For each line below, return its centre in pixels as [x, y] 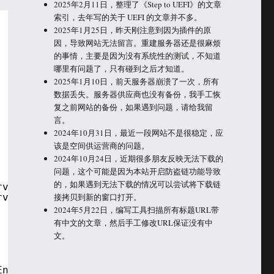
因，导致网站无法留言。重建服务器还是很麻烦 [138, 43]
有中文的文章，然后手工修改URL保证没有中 [134, 222]
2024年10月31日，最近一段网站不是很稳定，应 [139, 132]
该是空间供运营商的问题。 [102, 145]
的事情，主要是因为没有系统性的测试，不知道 [138, 55]
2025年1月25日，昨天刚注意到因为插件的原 [133, 30]
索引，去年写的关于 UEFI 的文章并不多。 [128, 17]
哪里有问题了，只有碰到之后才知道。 [122, 68]
